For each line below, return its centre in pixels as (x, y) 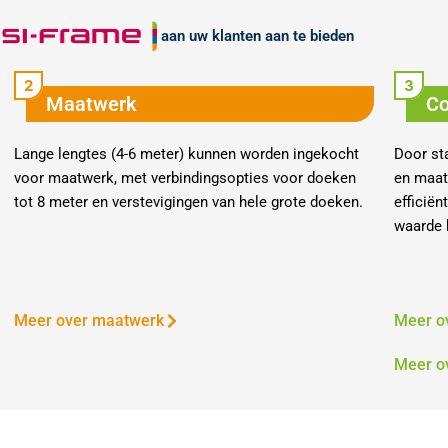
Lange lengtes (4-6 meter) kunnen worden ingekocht (186, 153)
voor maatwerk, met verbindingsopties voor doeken (184, 177)
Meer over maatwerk (88, 320)
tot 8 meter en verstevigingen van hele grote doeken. (188, 201)
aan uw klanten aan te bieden (255, 36)
